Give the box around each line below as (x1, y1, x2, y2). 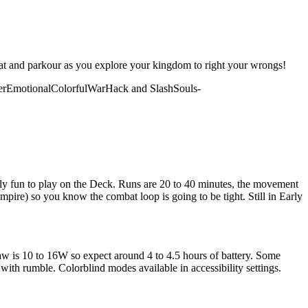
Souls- (173, 82, 201, 94)
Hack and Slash (105, 82, 173, 94)
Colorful (51, 82, 87, 94)
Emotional (6, 82, 51, 94)
